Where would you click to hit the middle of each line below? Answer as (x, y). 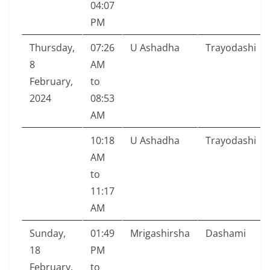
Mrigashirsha (160, 234)
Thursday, (52, 48)
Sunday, (48, 234)
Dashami (226, 234)
